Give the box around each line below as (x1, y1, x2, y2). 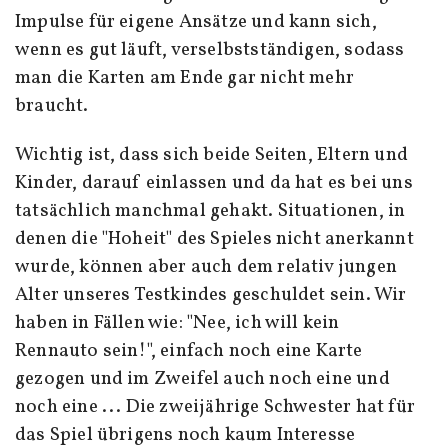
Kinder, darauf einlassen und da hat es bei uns (15, 170, 413, 197)
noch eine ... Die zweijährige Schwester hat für (15, 394, 415, 421)
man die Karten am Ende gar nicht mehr (15, 65, 355, 92)
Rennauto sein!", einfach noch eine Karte (15, 338, 363, 365)
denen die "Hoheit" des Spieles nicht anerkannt (15, 226, 414, 253)
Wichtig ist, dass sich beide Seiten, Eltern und (15, 142, 408, 169)
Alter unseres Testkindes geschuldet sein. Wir (15, 282, 407, 309)
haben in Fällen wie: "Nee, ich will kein (15, 310, 340, 337)
